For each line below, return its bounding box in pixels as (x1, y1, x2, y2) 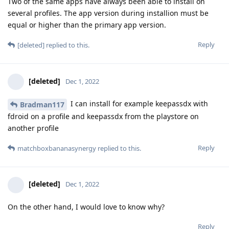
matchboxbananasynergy (17, 143, 96, 153)
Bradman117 (20, 99, 64, 109)
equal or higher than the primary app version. (8, 19, 166, 30)
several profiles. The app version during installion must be (8, 8, 209, 18)
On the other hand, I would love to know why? (8, 201, 165, 212)
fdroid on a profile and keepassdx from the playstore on (8, 111, 199, 121)
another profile (8, 123, 59, 133)
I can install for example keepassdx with (68, 98, 208, 108)
